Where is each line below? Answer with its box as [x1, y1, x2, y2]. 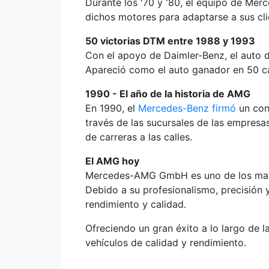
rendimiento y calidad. [85, 198, 186, 210]
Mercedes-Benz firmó [138, 102, 236, 114]
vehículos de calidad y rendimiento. [85, 237, 246, 249]
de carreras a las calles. [85, 131, 192, 143]
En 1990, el [85, 102, 138, 114]
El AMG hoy [85, 155, 139, 167]
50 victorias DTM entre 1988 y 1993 [85, 35, 255, 47]
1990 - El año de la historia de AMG [85, 88, 250, 100]
